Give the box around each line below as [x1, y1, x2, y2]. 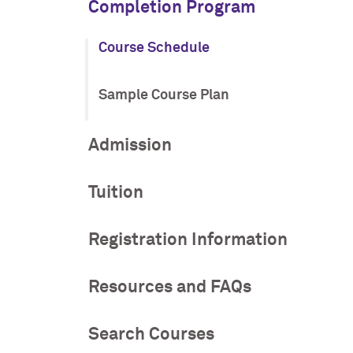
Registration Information [88, 230, 288, 249]
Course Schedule [98, 40, 210, 55]
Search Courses [88, 325, 214, 344]
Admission [88, 136, 172, 154]
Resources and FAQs [88, 277, 251, 296]
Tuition [88, 183, 143, 202]
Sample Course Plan [98, 87, 229, 102]
